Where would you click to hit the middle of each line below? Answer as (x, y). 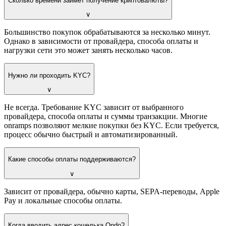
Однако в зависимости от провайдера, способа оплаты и (101, 41)
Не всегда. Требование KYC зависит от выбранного (94, 107)
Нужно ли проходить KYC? (49, 75)
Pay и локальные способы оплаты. (63, 200)
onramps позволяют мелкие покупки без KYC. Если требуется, (111, 126)
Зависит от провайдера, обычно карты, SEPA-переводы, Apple (112, 191)
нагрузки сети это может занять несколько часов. (88, 50)
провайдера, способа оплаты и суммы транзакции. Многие (106, 117)
